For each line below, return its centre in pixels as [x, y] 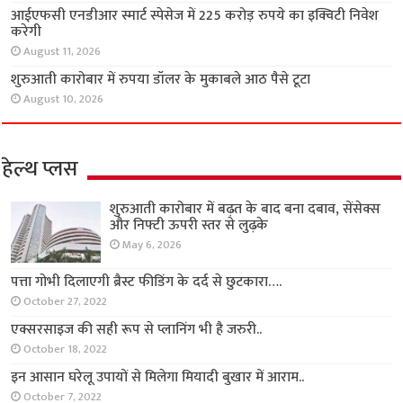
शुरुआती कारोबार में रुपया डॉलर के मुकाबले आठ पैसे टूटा [161, 79]
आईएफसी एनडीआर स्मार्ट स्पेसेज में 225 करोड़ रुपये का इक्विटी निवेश [195, 15]
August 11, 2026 [63, 51]
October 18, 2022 [66, 349]
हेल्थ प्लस [40, 169]
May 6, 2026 [152, 245]
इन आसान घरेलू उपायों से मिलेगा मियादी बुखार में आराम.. [158, 377]
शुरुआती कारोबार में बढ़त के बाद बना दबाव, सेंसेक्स [246, 209]
